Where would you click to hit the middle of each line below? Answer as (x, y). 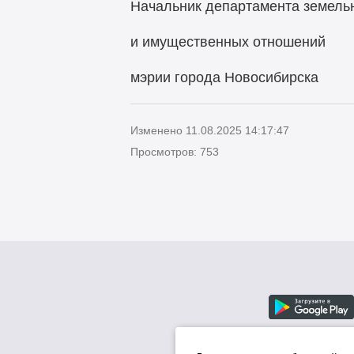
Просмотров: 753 (174, 152)
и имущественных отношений (228, 41)
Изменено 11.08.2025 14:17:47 (209, 131)
